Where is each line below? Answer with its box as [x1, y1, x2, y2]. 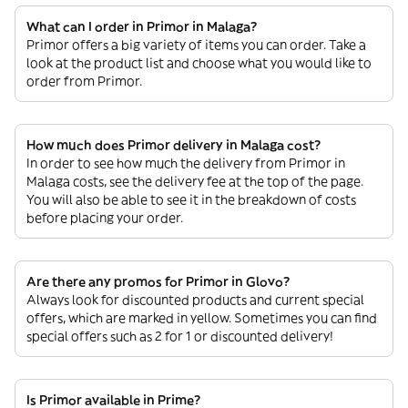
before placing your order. [26, 209, 183, 227]
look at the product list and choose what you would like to [26, 55, 372, 72]
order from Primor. [26, 73, 142, 90]
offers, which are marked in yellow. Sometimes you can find [26, 310, 377, 327]
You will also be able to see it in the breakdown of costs [26, 191, 356, 209]
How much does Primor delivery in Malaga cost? [26, 137, 321, 154]
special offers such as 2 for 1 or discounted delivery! [26, 328, 333, 345]
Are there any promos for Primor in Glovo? [26, 273, 290, 291]
